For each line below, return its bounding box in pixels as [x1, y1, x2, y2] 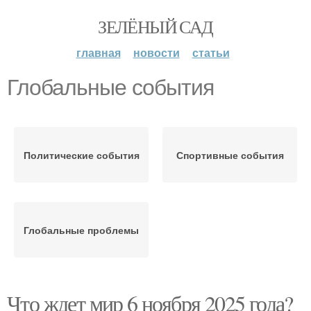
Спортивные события [176, 148, 284, 162]
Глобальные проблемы [24, 223, 139, 237]
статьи [192, 44, 230, 60]
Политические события [23, 148, 140, 162]
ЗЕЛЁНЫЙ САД [98, 15, 213, 38]
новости [133, 44, 180, 60]
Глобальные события [7, 75, 214, 100]
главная [76, 44, 121, 60]
